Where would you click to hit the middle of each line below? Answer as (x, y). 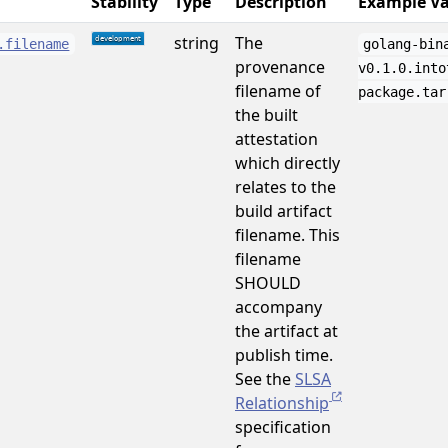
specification (283, 427)
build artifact (283, 211)
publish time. (284, 355)
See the (265, 379)
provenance (280, 67)
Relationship (282, 403)
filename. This (287, 235)
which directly (287, 163)
